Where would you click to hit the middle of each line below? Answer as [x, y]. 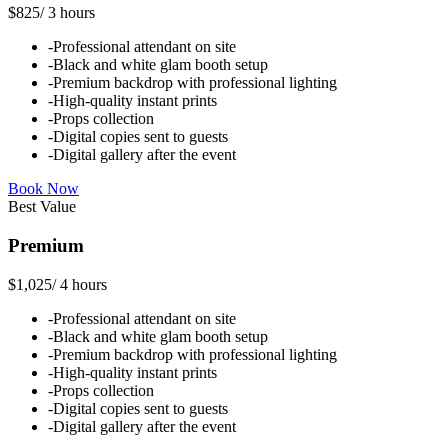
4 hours [83, 284]
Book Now [43, 189]
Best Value [42, 207]
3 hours [71, 13]
